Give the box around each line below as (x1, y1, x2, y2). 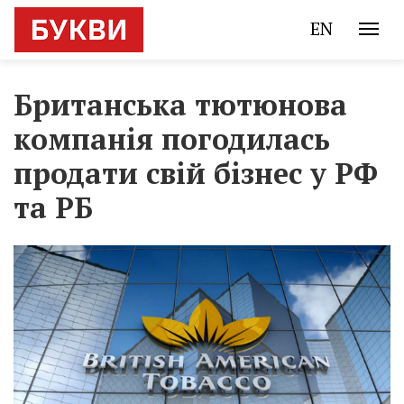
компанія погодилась (14, 120, 330, 158)
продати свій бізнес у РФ (14, 154, 378, 192)
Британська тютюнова (14, 86, 347, 124)
